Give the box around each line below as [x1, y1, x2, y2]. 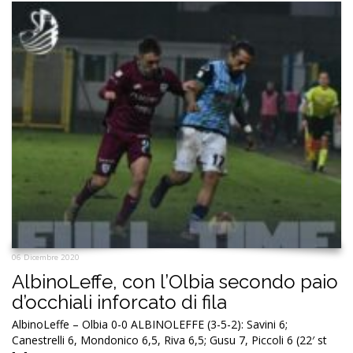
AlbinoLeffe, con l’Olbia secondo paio [12, 270, 338, 294]
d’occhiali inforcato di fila [12, 291, 227, 314]
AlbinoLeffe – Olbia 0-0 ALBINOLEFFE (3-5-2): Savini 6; [12, 317, 288, 333]
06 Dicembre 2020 [12, 252, 80, 263]
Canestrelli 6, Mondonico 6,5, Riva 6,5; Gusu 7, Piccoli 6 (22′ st [12, 333, 327, 348]
